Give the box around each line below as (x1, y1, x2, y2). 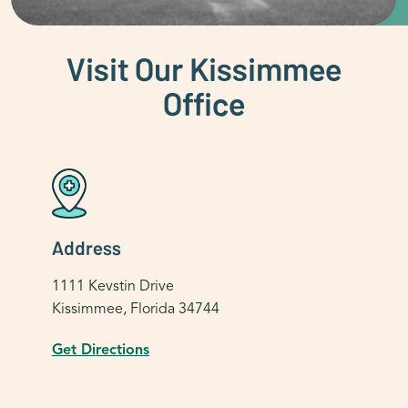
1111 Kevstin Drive (51, 276, 174, 295)
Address (51, 233, 121, 260)
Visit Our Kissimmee (66, 45, 342, 89)
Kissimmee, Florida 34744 (51, 299, 219, 318)
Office (163, 79, 245, 124)
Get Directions (51, 340, 149, 359)
